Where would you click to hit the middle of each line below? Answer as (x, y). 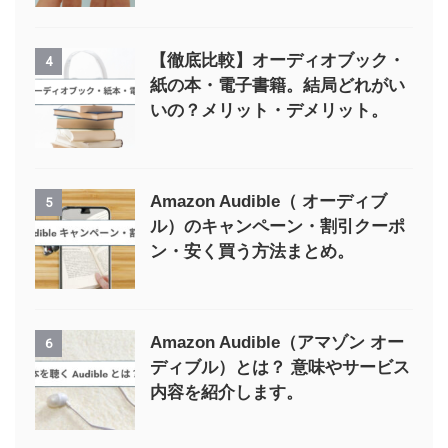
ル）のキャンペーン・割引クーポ (277, 226)
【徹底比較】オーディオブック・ (277, 60)
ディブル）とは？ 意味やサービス (280, 367)
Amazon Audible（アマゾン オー (277, 342)
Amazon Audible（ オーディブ (268, 201)
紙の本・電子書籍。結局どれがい (277, 85)
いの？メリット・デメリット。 (269, 110)
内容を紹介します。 (226, 392)
